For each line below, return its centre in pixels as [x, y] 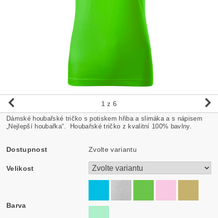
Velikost [20, 168]
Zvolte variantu [113, 149]
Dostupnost [27, 149]
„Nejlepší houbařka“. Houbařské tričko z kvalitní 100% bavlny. [99, 126]
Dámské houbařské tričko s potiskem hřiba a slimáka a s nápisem [104, 118]
